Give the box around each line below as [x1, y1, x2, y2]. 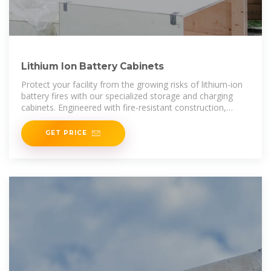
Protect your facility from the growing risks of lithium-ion [21, 79, 243, 91]
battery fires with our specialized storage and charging [21, 90, 233, 102]
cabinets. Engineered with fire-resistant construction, [21, 102, 226, 114]
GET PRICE [45, 129, 87, 137]
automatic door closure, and [21, 113, 132, 125]
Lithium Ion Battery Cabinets [21, 60, 164, 73]
